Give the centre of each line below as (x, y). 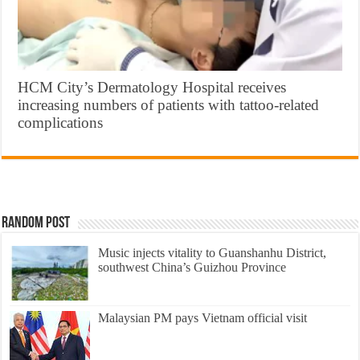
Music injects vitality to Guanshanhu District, (213, 252)
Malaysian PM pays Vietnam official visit (203, 317)
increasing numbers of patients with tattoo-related (169, 104)
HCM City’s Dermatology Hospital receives (152, 87)
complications (61, 122)
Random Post (36, 223)
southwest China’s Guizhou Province (192, 267)
